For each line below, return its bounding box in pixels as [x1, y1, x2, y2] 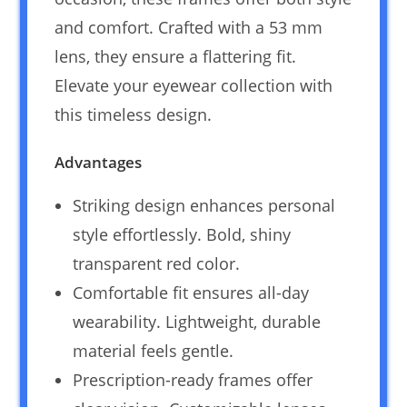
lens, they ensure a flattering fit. [55, 45, 297, 68]
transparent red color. [73, 253, 241, 275]
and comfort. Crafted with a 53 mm [55, 16, 323, 39]
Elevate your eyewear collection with [55, 74, 333, 97]
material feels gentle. [73, 340, 234, 362]
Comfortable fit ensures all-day [73, 282, 310, 304]
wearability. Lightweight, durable [73, 311, 322, 333]
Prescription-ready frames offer [73, 369, 313, 392]
